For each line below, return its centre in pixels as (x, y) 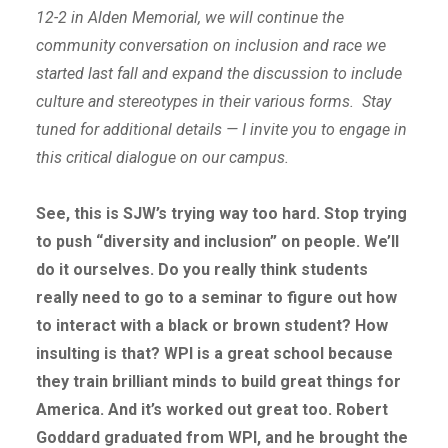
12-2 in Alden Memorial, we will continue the (189, 18)
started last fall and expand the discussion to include (218, 74)
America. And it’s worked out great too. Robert (211, 410)
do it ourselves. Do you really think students (201, 270)
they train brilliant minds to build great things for (218, 382)
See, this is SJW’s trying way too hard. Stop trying (221, 214)
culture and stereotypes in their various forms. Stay (213, 102)
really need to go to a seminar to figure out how (216, 298)
